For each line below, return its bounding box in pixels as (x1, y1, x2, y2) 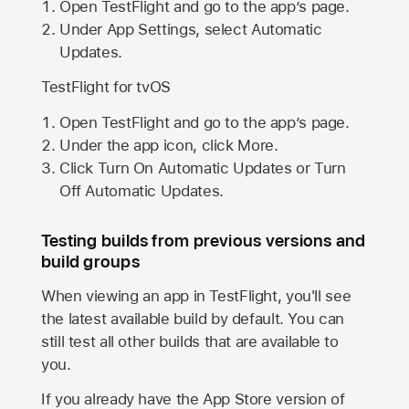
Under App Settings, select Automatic (58, 19, 322, 38)
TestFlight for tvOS (41, 78, 171, 97)
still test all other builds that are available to (41, 331, 339, 351)
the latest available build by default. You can (41, 309, 344, 328)
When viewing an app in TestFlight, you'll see (41, 286, 351, 305)
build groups (41, 251, 140, 273)
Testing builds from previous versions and (41, 230, 366, 252)
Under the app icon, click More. (58, 135, 278, 154)
